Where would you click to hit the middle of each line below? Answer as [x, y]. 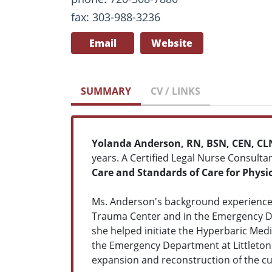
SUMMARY [106, 91]
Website [172, 43]
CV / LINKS [175, 91]
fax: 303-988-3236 [116, 17]
